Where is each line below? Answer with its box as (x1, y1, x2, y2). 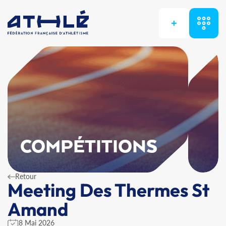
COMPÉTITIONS (20, 137, 158, 157)
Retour (15, 172, 36, 181)
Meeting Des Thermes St (8, 179, 209, 201)
